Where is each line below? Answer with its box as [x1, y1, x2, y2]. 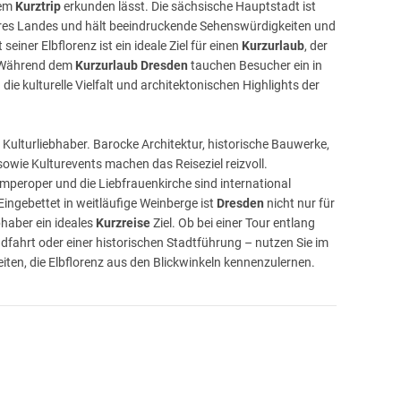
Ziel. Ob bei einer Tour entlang [153, 216, 315, 231]
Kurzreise [96, 216, 153, 231]
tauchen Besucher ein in [188, 58, 322, 73]
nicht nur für [267, 196, 335, 211]
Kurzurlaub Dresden [75, 58, 188, 73]
